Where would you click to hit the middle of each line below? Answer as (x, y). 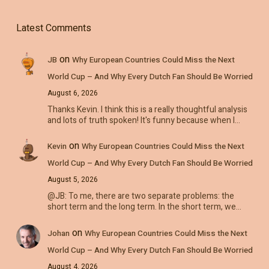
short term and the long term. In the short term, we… (144, 207)
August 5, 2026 (72, 180)
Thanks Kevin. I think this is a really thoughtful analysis (147, 109)
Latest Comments (53, 28)
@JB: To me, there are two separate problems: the (141, 196)
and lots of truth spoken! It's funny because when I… (144, 120)
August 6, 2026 (72, 93)
